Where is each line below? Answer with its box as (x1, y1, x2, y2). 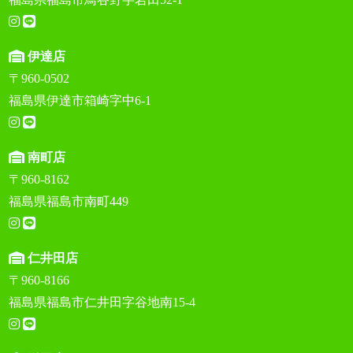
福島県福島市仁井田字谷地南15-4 (9, 295, 196, 310)
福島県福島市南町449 (9, 195, 129, 209)
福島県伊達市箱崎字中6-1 (9, 94, 152, 108)
